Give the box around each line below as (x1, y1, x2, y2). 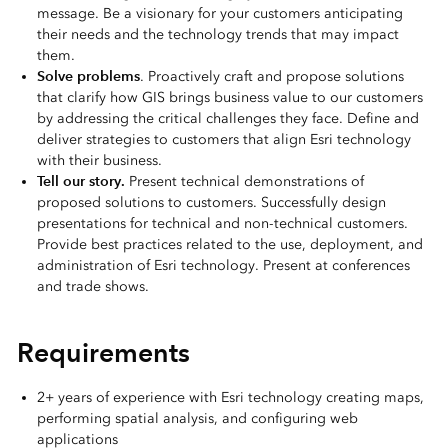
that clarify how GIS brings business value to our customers (36, 89, 423, 106)
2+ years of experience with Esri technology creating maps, (36, 389, 424, 407)
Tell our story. (36, 172, 125, 190)
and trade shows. (36, 278, 149, 295)
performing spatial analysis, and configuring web (36, 410, 358, 428)
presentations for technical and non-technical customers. (36, 215, 408, 232)
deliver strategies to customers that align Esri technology (36, 131, 411, 148)
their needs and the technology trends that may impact (36, 26, 399, 43)
